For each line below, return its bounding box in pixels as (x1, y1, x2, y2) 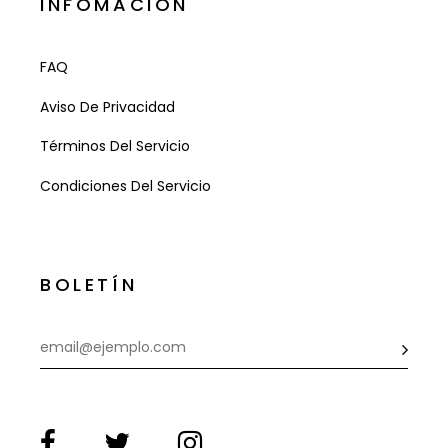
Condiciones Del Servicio (40, 175, 211, 196)
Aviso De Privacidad (40, 96, 175, 117)
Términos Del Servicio (40, 136, 190, 157)
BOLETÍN (40, 271, 138, 297)
